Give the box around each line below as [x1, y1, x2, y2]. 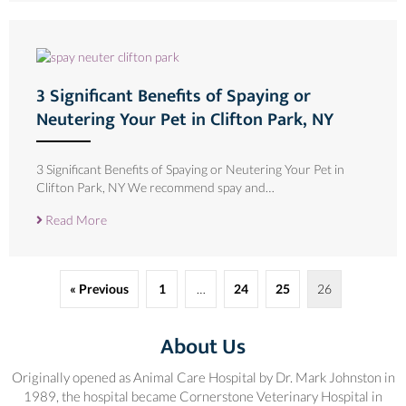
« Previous [70, 281, 129, 297]
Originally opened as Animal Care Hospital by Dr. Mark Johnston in [11, 369, 395, 386]
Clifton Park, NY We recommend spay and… [36, 179, 275, 196]
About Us [160, 329, 246, 366]
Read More [43, 212, 107, 228]
